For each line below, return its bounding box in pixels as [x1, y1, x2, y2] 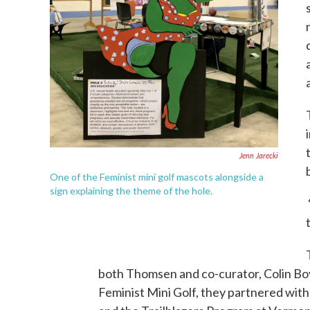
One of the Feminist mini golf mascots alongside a [50, 170, 264, 183]
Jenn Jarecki [239, 149, 278, 161]
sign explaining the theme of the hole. [50, 184, 212, 197]
